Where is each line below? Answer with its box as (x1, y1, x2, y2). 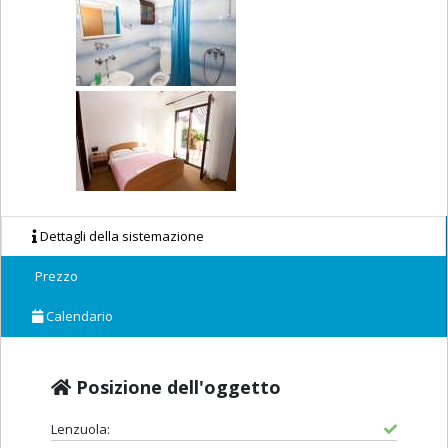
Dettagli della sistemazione (37, 227, 204, 246)
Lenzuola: (51, 420, 110, 439)
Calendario (43, 307, 113, 326)
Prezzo (32, 267, 78, 286)
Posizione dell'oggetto (71, 375, 281, 400)
